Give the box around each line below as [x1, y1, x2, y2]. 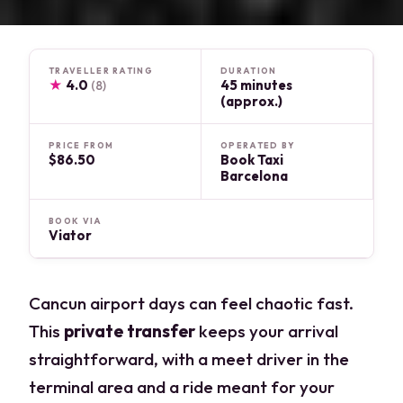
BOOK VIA [49, 215, 103, 226]
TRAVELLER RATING [49, 65, 153, 76]
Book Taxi [220, 151, 283, 169]
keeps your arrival [195, 319, 339, 342]
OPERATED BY [220, 140, 296, 151]
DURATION [220, 65, 277, 76]
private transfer [64, 319, 196, 342]
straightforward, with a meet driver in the [29, 347, 350, 370]
